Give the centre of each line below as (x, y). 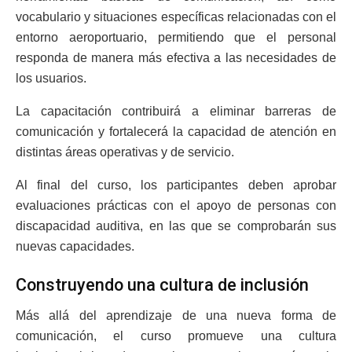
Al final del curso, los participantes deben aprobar (176, 185)
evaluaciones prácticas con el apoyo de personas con (176, 205)
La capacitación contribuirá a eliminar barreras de (176, 111)
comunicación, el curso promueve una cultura (176, 336)
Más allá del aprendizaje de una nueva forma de (176, 316)
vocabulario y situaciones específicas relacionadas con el (176, 16)
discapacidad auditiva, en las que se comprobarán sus (176, 225)
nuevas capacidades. (75, 246)
